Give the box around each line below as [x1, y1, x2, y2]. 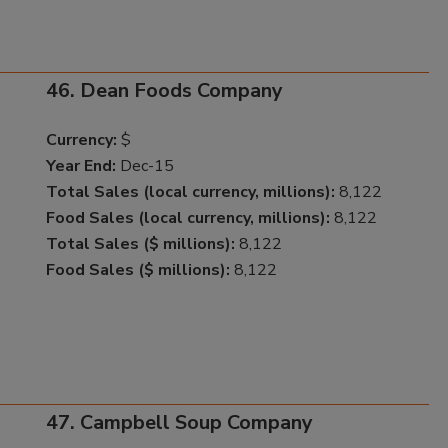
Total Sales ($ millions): [45, 232, 235, 255]
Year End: [45, 154, 116, 177]
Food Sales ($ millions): [45, 258, 230, 281]
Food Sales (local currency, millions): [45, 206, 330, 229]
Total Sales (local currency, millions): [45, 180, 335, 203]
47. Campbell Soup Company [45, 408, 313, 436]
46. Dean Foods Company [45, 76, 283, 104]
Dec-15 [115, 154, 174, 177]
